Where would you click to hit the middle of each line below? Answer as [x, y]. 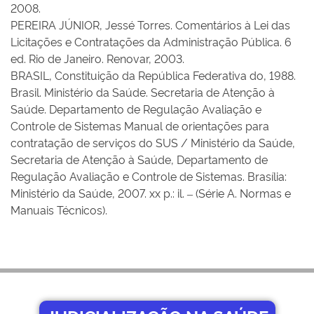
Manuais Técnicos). [59, 210]
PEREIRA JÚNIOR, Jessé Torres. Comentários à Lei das [150, 25]
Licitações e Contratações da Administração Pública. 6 [151, 41]
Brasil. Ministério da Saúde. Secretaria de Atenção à [143, 92]
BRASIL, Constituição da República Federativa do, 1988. [153, 75]
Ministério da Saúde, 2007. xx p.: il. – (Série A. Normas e [151, 193]
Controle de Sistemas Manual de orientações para [140, 125]
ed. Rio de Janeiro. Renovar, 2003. [97, 58]
